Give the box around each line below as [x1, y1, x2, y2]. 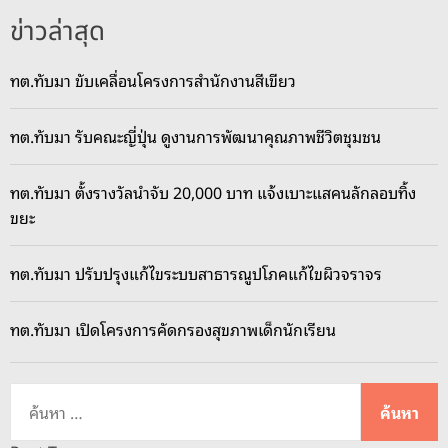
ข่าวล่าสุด [10, 12, 105, 53]
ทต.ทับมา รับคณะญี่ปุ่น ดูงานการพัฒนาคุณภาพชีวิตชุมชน [10, 123, 381, 150]
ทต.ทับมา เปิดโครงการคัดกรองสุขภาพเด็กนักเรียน [10, 316, 336, 343]
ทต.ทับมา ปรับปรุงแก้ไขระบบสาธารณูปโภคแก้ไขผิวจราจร [10, 260, 382, 287]
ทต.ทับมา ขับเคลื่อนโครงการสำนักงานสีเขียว [10, 67, 296, 94]
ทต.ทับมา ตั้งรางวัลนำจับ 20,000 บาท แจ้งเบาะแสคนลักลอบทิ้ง [10, 179, 416, 206]
